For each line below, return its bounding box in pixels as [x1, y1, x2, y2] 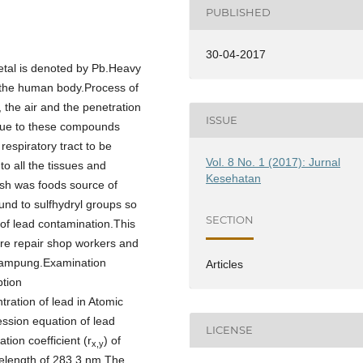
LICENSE [206, 323, 254, 337]
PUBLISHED [206, 6, 271, 19]
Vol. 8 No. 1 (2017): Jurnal [206, 155, 341, 169]
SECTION [206, 213, 254, 227]
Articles [206, 257, 244, 271]
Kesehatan [206, 171, 262, 185]
